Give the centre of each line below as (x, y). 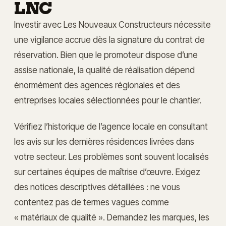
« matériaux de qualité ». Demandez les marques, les (112, 217)
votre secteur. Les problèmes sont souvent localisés (111, 156)
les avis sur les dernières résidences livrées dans (104, 141)
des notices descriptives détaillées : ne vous (97, 187)
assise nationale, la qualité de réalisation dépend (104, 70)
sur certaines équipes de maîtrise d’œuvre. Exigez (107, 172)
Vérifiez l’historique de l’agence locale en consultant (111, 126)
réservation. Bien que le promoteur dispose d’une (106, 54)
